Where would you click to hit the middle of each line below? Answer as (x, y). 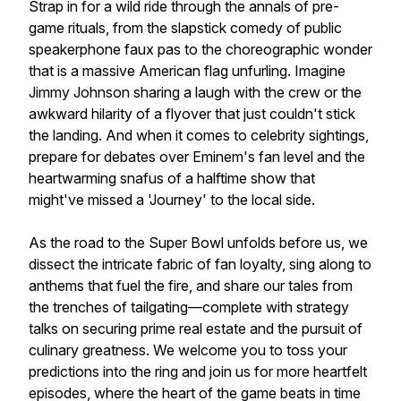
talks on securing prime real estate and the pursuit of (196, 328)
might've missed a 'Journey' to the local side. (172, 200)
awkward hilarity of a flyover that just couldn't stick (192, 114)
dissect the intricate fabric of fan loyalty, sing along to (200, 264)
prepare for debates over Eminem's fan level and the (197, 157)
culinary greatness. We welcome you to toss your (188, 350)
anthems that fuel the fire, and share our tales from (191, 286)
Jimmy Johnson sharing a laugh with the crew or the (195, 92)
